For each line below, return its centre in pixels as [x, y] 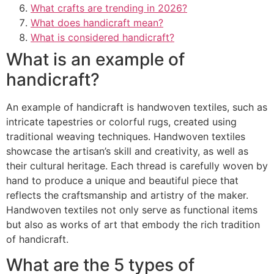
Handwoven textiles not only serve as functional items [132, 209]
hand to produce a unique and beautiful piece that [122, 180]
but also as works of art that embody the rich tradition [133, 224]
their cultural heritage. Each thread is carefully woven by [137, 165]
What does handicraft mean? [97, 22]
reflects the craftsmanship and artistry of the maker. [127, 195]
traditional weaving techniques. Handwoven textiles [126, 136]
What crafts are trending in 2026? [109, 8]
